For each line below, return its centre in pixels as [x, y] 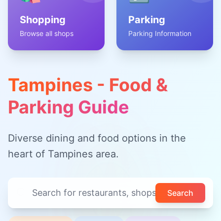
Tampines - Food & [88, 85]
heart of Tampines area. [63, 154]
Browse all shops [47, 33]
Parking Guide [69, 107]
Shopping [43, 20]
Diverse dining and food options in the [97, 138]
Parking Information [160, 33]
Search [180, 193]
